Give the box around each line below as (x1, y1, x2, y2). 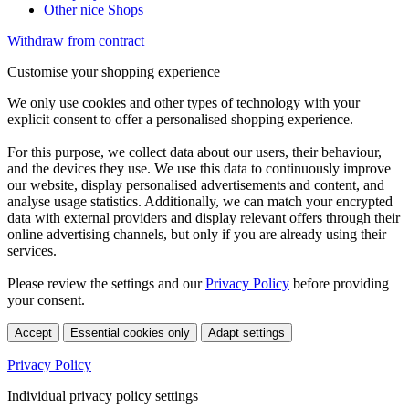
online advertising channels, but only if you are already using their (7, 225, 386, 242)
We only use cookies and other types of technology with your (7, 94, 360, 110)
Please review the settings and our (7, 275, 205, 291)
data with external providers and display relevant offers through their (7, 209, 400, 225)
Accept (15, 325, 52, 340)
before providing (289, 275, 389, 291)
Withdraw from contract (7, 32, 144, 48)
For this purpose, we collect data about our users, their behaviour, (7, 143, 382, 160)
